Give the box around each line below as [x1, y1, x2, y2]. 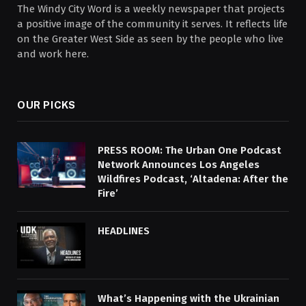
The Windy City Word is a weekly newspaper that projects [17, 2, 285, 15]
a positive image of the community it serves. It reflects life [17, 17, 288, 30]
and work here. [17, 47, 89, 60]
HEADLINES [98, 224, 150, 237]
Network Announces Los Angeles [98, 158, 260, 171]
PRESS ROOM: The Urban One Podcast [98, 143, 281, 156]
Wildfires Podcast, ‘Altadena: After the [98, 172, 288, 185]
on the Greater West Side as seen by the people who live [17, 32, 283, 45]
